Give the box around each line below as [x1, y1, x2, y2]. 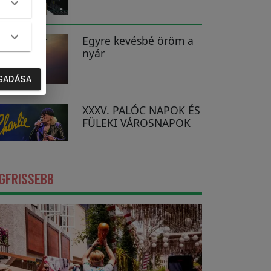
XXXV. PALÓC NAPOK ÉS [82, 103, 201, 118]
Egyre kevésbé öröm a [82, 33, 194, 48]
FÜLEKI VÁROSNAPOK [82, 116, 191, 131]
